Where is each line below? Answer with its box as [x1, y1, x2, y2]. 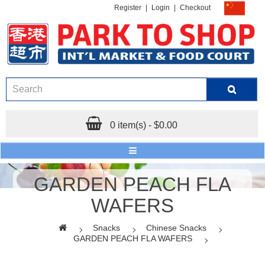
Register [114, 4, 141, 12]
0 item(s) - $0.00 [110, 119, 178, 130]
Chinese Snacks [146, 222, 206, 232]
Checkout [180, 4, 211, 12]
